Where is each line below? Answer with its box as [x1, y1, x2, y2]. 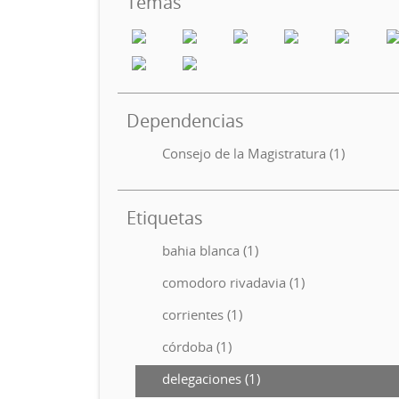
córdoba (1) [162, 338, 232, 355]
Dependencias [126, 109, 244, 133]
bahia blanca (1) [162, 241, 258, 259]
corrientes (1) [162, 305, 242, 323]
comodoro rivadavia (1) [162, 273, 305, 291]
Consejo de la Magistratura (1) [162, 144, 345, 162]
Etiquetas [126, 206, 203, 230]
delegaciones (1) [162, 370, 260, 387]
